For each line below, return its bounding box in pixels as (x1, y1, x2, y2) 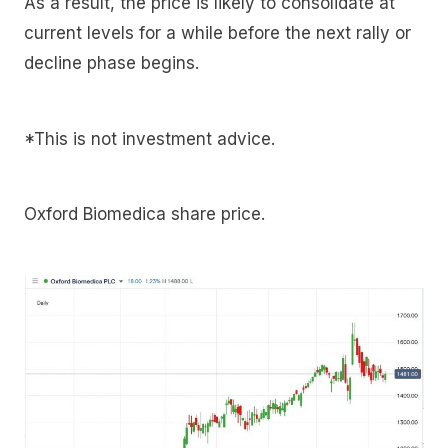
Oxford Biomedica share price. (24, 204, 265, 225)
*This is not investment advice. (24, 128, 275, 149)
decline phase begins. (24, 53, 199, 74)
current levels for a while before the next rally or (24, 23, 411, 44)
